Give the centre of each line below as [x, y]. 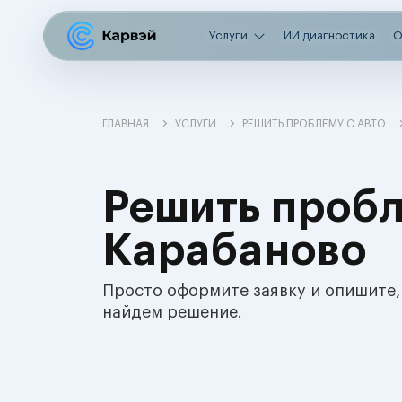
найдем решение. [172, 312]
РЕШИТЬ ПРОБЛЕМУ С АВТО [314, 124]
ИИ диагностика [329, 35]
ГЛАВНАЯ [126, 124]
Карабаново [235, 251]
